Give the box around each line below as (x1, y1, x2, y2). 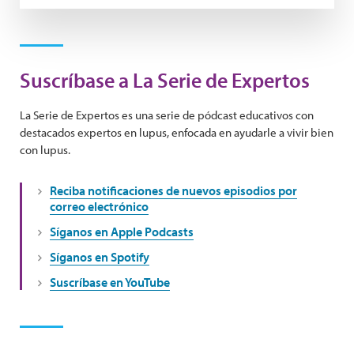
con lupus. (20, 142, 70, 157)
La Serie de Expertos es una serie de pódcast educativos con (20, 107, 314, 122)
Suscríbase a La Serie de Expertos (20, 67, 310, 93)
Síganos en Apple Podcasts (50, 224, 194, 239)
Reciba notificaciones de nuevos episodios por (50, 183, 297, 198)
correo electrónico (50, 198, 149, 214)
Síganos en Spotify (50, 249, 149, 265)
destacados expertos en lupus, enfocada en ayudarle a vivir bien (20, 125, 333, 140)
